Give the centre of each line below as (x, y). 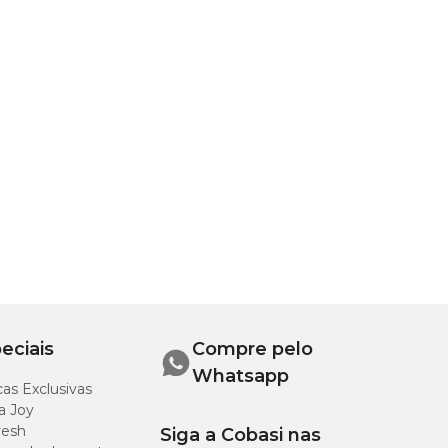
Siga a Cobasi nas (240, 435)
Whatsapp (240, 376)
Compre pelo (252, 349)
